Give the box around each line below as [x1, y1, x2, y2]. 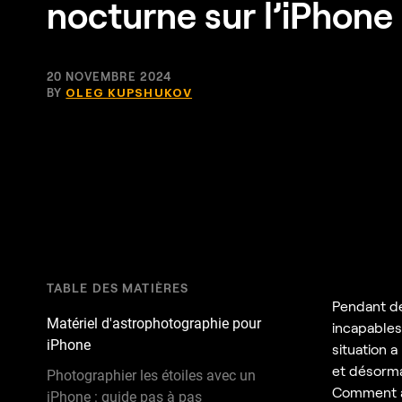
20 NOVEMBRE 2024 [47, 68, 171, 83]
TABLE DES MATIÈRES [47, 279, 189, 295]
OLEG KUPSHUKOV [66, 86, 193, 99]
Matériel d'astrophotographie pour [47, 314, 261, 332]
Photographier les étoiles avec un [47, 366, 256, 384]
